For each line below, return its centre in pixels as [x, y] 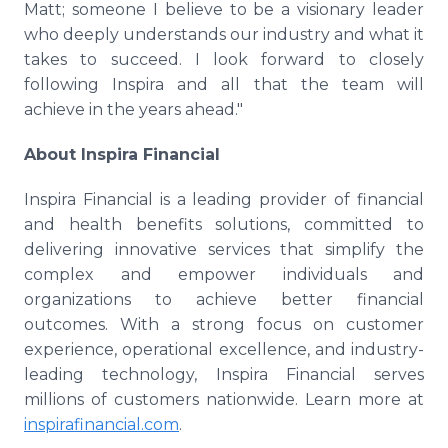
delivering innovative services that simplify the [224, 249]
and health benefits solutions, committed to [224, 224]
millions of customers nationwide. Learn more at [224, 399]
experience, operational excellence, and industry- [224, 349]
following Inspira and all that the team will [224, 84]
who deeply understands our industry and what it [224, 34]
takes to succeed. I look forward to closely [224, 59]
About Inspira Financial [122, 154]
